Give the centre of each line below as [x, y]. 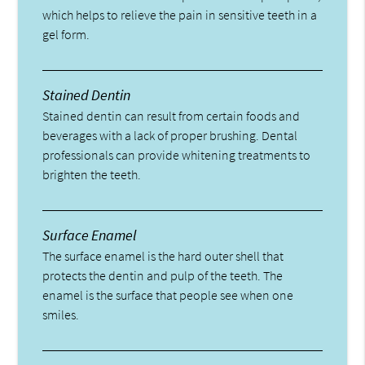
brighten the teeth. [92, 175]
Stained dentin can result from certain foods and [172, 116]
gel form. [66, 35]
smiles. [61, 315]
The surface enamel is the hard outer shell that [163, 256]
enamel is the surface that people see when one [168, 295]
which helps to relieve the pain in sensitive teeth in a [180, 15]
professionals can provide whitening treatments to [177, 155]
